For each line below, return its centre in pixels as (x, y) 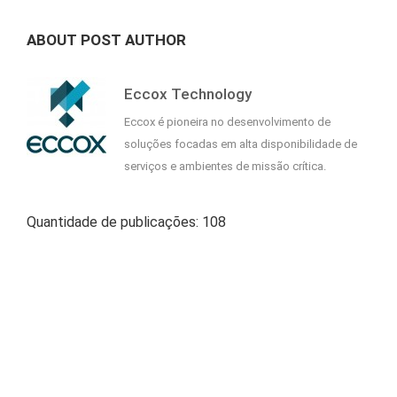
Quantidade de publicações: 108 (126, 222)
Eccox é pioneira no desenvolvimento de (227, 122)
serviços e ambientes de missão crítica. (225, 167)
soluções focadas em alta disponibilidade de (241, 144)
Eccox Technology (188, 94)
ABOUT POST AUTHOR (106, 40)
